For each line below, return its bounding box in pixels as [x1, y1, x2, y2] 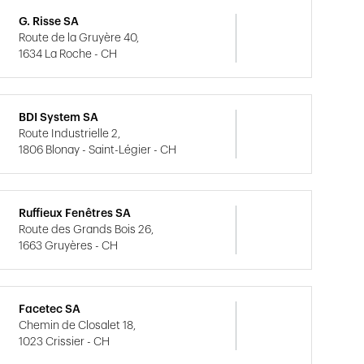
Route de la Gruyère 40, [19, 32, 140, 44]
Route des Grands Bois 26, [19, 224, 154, 236]
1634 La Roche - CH [19, 49, 118, 60]
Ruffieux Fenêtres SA [19, 208, 132, 219]
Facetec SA [19, 304, 81, 315]
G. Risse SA [19, 16, 80, 28]
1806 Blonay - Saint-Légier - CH [19, 145, 177, 156]
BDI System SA [19, 112, 99, 123]
